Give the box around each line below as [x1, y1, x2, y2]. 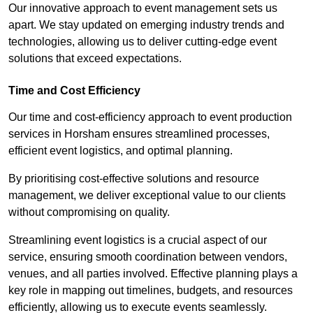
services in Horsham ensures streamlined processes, [8, 127, 270, 140]
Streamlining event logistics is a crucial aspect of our [8, 233, 267, 246]
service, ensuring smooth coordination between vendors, [8, 250, 287, 263]
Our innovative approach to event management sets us [8, 1, 277, 14]
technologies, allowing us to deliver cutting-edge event [8, 35, 277, 48]
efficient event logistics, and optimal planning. [8, 144, 233, 156]
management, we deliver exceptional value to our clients [8, 189, 286, 201]
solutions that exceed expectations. [8, 52, 182, 64]
